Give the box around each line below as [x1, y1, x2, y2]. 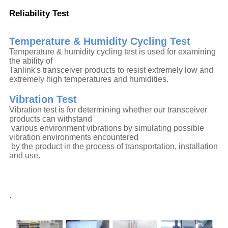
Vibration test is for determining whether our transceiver [9, 105, 207, 114]
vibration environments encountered [9, 132, 138, 141]
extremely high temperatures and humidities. [9, 74, 168, 83]
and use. [9, 151, 42, 160]
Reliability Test [9, 8, 69, 19]
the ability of [9, 56, 54, 65]
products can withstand [9, 114, 92, 123]
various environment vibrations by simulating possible [9, 123, 204, 132]
